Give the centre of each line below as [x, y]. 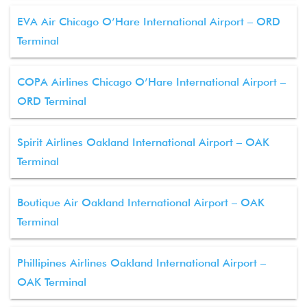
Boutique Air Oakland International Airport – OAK [141, 202]
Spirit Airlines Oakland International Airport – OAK [143, 142]
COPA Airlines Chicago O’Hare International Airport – [151, 82]
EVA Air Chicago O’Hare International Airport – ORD [149, 22]
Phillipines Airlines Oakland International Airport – [142, 263]
